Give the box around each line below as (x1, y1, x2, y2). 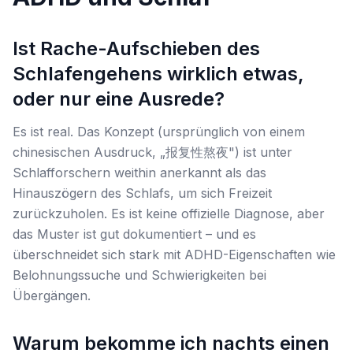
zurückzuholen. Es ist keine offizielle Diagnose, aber (13, 206, 325, 221)
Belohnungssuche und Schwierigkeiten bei (13, 267, 266, 283)
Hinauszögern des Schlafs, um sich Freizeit (13, 185, 272, 201)
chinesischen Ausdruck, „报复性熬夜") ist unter (13, 144, 292, 160)
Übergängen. (13, 288, 91, 303)
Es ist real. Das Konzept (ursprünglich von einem (13, 124, 305, 139)
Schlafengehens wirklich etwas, (13, 62, 304, 85)
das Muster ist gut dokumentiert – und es (13, 226, 256, 242)
